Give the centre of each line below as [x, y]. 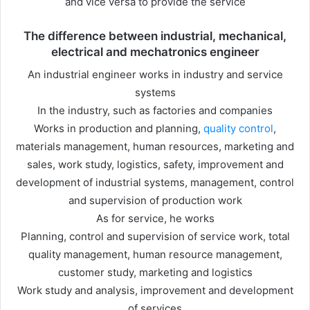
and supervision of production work [155, 201]
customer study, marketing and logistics [155, 273]
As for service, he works [155, 219]
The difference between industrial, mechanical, [155, 36]
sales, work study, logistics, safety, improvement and [155, 165]
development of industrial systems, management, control [155, 183]
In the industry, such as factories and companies [155, 111]
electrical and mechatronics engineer [155, 52]
